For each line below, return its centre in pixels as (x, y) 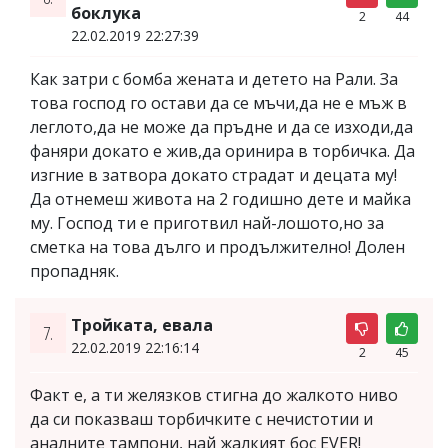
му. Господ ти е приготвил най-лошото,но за (207, 222)
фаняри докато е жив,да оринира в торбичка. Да (222, 150)
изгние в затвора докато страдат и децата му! (213, 174)
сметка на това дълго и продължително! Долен (217, 246)
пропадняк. (74, 270)
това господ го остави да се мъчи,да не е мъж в (218, 102)
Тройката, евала (141, 324)
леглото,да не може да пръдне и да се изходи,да (221, 126)
